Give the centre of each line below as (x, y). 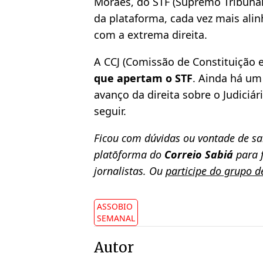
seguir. (110, 111)
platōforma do (129, 155)
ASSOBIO (115, 207)
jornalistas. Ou (130, 171)
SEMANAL (116, 218)
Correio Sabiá (199, 155)
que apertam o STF (143, 78)
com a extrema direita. (151, 35)
